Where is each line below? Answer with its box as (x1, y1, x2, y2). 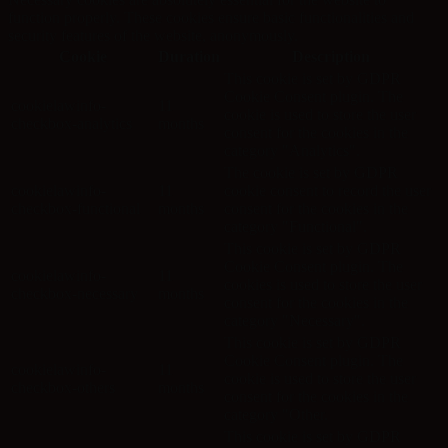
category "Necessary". (224, 312, 365, 330)
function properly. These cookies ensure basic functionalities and (8, 9, 414, 27)
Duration (158, 48, 220, 66)
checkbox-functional (11, 200, 140, 218)
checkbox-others (11, 379, 115, 397)
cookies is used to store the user (224, 276, 422, 294)
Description (291, 48, 370, 66)
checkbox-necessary (11, 285, 138, 303)
